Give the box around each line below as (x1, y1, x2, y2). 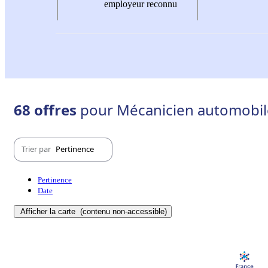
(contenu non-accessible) (78, 206, 167, 216)
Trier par (22, 144, 53, 155)
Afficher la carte (20, 206, 78, 216)
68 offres (14, 99, 80, 120)
